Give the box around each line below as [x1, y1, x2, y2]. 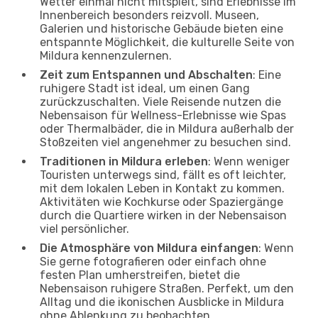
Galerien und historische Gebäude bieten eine [40, 21, 283, 35]
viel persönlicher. [40, 221, 129, 236]
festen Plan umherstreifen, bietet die [40, 268, 240, 282]
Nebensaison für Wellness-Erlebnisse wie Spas [40, 108, 286, 122]
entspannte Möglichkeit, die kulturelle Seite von [40, 35, 295, 49]
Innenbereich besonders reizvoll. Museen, [40, 8, 259, 22]
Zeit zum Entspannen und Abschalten [40, 67, 253, 82]
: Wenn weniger [208, 154, 290, 168]
